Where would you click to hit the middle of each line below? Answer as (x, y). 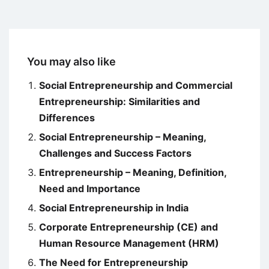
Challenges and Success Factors (115, 153)
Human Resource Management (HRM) (129, 243)
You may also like (71, 61)
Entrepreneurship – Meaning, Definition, (133, 172)
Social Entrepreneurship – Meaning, (122, 137)
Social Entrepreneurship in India (114, 207)
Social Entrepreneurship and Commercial (136, 85)
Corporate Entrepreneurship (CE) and (128, 227)
